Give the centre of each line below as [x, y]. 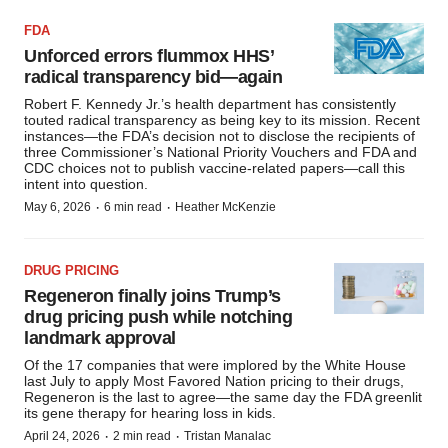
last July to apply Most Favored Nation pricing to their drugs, [214, 381]
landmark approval [100, 338]
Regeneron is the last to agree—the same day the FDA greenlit [223, 397]
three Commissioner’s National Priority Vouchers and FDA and [220, 152]
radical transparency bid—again [153, 77]
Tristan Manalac [227, 436]
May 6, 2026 [57, 207]
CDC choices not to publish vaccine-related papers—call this [214, 168]
